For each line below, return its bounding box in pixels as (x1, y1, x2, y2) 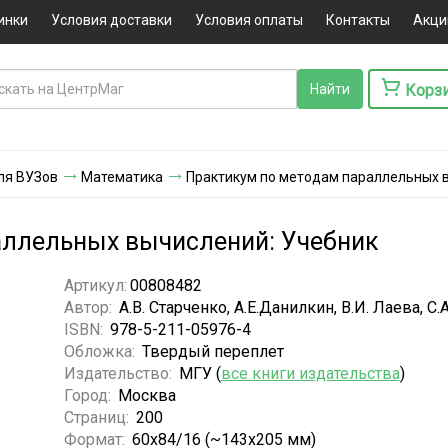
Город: (63, 385, 115, 405)
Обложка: (63, 341, 139, 361)
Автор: (63, 297, 116, 317)
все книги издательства (220, 363, 400, 383)
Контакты (325, 12, 390, 28)
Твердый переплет (141, 341, 284, 361)
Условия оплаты (194, 12, 303, 28)
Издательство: (63, 363, 176, 383)
